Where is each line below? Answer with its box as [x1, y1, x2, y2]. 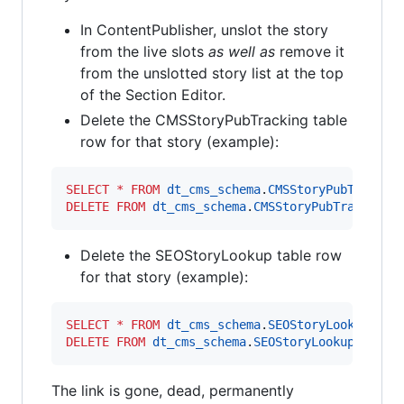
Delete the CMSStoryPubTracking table [80, 111, 347, 129]
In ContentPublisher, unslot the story [80, 21, 328, 39]
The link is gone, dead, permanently [51, 381, 294, 399]
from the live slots [80, 42, 208, 60]
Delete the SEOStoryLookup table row [80, 246, 342, 264]
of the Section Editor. [80, 86, 225, 104]
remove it [275, 42, 344, 60]
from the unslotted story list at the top [80, 64, 344, 82]
